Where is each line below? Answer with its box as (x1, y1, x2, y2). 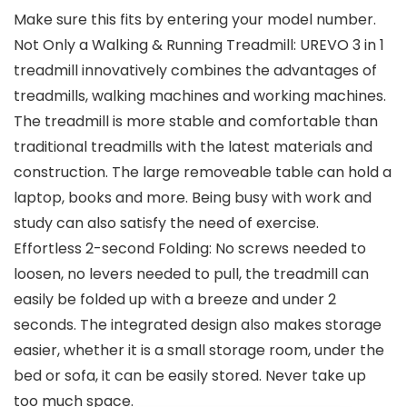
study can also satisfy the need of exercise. (14, 213, 319, 234)
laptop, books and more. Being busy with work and (14, 187, 372, 209)
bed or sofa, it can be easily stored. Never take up (14, 365, 366, 387)
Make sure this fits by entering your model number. (14, 9, 376, 31)
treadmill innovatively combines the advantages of (14, 60, 377, 82)
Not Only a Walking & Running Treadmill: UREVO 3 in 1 (14, 35, 384, 56)
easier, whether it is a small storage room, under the (14, 340, 384, 362)
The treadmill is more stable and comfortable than (14, 111, 378, 133)
